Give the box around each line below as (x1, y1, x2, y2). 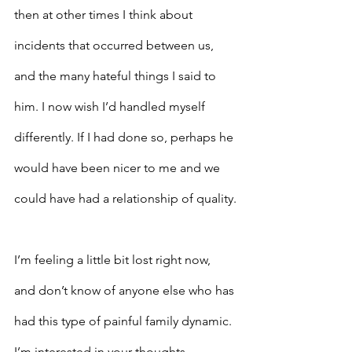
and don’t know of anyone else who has (14, 283, 237, 299)
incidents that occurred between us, (14, 38, 217, 53)
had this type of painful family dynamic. (14, 313, 235, 329)
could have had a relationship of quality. (14, 191, 236, 207)
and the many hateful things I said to (14, 68, 219, 84)
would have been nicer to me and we (14, 160, 223, 176)
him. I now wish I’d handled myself (14, 99, 208, 115)
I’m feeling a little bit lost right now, (14, 252, 214, 268)
